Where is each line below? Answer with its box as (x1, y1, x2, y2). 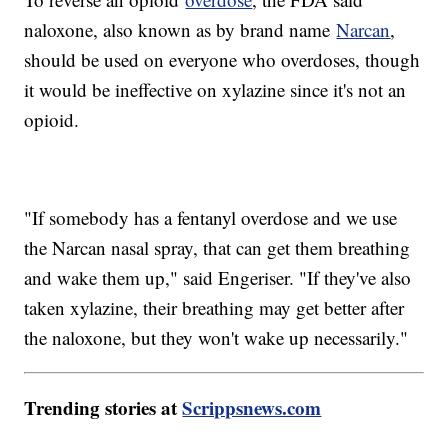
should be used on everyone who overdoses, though (24, 46, 421, 72)
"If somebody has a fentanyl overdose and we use (24, 204, 398, 230)
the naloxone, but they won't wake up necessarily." (24, 324, 409, 350)
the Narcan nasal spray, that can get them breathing (24, 234, 411, 260)
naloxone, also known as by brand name (24, 16, 337, 42)
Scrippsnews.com (182, 393, 322, 421)
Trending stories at (24, 393, 183, 421)
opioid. (24, 106, 80, 132)
